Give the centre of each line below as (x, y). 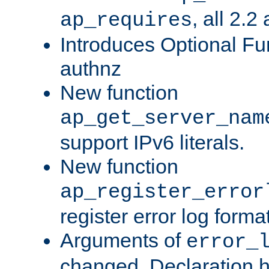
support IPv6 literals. (152, 142)
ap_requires (126, 20)
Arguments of (123, 240)
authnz (91, 68)
